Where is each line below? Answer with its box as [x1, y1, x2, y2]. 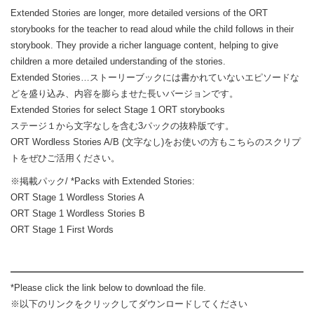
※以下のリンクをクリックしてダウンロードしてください [11, 299, 247, 309]
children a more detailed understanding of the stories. [11, 56, 226, 67]
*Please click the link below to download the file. [11, 282, 206, 293]
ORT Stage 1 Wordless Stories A [11, 192, 144, 203]
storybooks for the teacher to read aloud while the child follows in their [11, 24, 294, 34]
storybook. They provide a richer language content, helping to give [11, 40, 278, 50]
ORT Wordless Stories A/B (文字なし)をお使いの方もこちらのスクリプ [11, 137, 301, 147]
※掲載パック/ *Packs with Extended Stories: [11, 176, 195, 186]
